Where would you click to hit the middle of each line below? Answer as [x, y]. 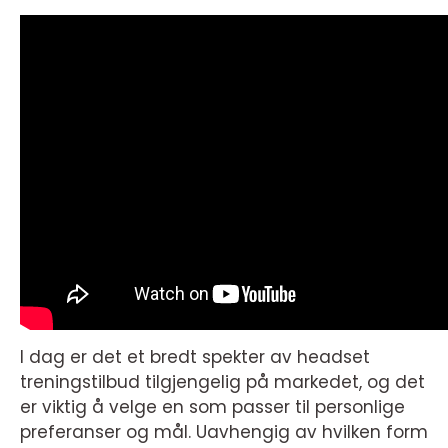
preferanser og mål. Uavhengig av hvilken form [224, 432]
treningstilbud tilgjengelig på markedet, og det [222, 382]
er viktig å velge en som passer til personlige [212, 407]
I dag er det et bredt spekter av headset [195, 357]
